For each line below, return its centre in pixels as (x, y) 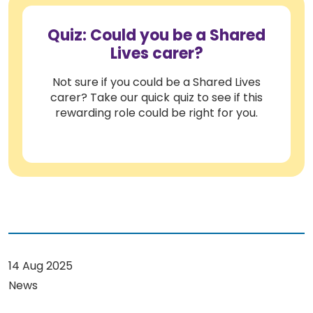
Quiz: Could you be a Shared (156, 36)
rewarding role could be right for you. (156, 112)
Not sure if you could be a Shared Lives (156, 82)
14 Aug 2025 (41, 265)
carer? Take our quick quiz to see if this (156, 97)
